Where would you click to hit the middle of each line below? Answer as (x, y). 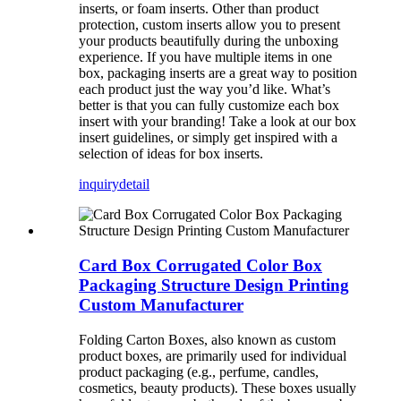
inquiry (99, 184)
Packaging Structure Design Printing (214, 285)
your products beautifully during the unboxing (209, 41)
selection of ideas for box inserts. (171, 154)
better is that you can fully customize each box (209, 106)
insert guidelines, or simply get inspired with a (208, 138)
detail (134, 184)
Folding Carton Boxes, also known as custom (207, 339)
